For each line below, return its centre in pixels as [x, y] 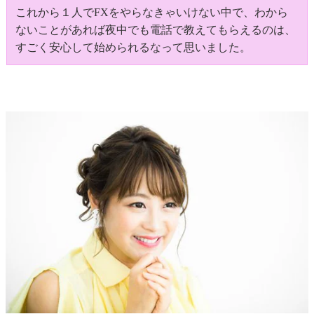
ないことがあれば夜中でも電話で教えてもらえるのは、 [156, 30]
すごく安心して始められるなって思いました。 [133, 48]
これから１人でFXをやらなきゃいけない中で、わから [152, 13]
